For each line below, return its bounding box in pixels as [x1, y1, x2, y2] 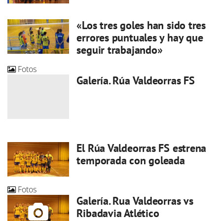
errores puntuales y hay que [76, 30, 203, 44]
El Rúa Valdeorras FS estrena [76, 141, 207, 155]
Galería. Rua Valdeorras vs [76, 194, 193, 208]
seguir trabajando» [76, 42, 163, 57]
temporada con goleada [76, 153, 185, 167]
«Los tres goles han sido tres [76, 18, 206, 32]
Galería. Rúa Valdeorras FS [76, 73, 195, 87]
